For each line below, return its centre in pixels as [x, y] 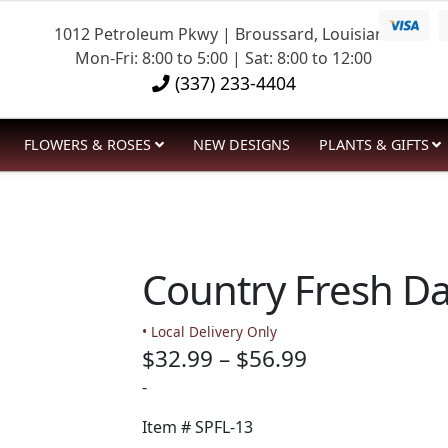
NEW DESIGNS [241, 144]
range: [340, 391]
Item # [168, 427]
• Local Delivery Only [209, 332]
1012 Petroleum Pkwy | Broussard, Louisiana [223, 33]
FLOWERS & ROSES [88, 144]
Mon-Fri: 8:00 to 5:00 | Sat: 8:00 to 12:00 [224, 57]
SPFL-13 [223, 427]
